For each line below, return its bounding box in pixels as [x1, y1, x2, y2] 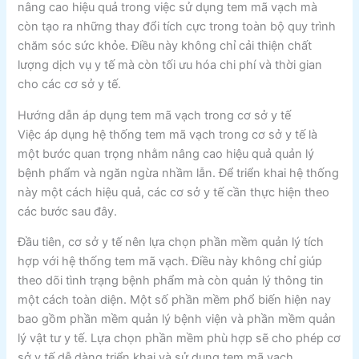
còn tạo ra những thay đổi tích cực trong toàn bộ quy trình [18, 19, 337, 34]
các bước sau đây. [18, 204, 118, 219]
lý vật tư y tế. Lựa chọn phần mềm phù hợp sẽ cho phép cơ [18, 331, 341, 346]
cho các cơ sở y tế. [18, 77, 122, 92]
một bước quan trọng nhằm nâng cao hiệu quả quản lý [18, 146, 315, 161]
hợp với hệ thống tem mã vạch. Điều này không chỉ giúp [18, 254, 323, 269]
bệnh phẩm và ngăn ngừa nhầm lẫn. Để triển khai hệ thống [18, 165, 340, 180]
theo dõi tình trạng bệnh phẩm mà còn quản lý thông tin [18, 273, 325, 288]
